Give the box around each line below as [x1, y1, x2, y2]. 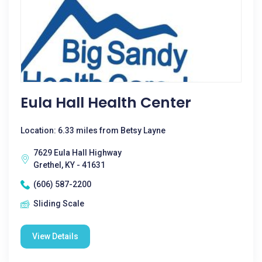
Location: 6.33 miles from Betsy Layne [20, 126, 166, 135]
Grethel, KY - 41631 [33, 160, 105, 170]
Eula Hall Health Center [20, 92, 191, 113]
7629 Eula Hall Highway [33, 148, 122, 157]
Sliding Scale [33, 199, 84, 208]
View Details [32, 232, 78, 241]
